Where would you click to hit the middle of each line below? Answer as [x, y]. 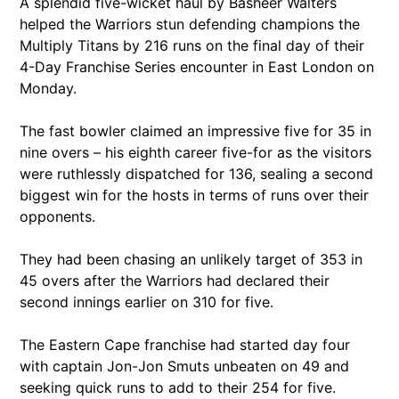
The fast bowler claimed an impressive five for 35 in [195, 130]
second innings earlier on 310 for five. [147, 301]
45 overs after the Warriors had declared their [175, 280]
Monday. [48, 88]
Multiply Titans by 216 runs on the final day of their [192, 45]
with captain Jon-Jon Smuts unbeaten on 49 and [184, 366]
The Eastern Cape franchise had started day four [185, 344]
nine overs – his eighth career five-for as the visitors [195, 152]
